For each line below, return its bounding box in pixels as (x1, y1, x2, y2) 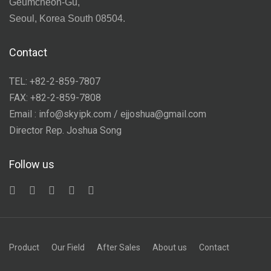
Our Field (51, 242, 85, 252)
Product (9, 242, 39, 252)
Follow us (9, 157, 54, 171)
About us (152, 242, 187, 252)
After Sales (97, 242, 140, 252)
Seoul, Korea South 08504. (9, 13, 125, 24)
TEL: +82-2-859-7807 (9, 75, 100, 87)
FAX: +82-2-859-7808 (9, 91, 101, 103)
